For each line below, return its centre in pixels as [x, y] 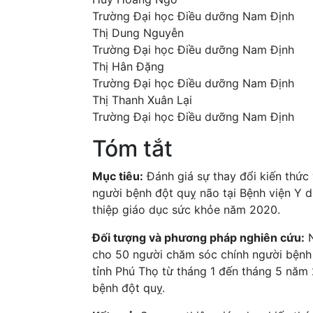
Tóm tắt [132, 148]
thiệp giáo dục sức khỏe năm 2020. [186, 209]
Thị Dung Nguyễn [138, 32]
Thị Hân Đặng [128, 66]
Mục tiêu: [118, 176]
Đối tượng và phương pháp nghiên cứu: [198, 237]
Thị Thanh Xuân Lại [142, 100]
